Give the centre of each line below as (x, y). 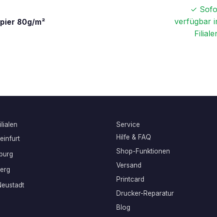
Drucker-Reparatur (145, 194)
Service (128, 125)
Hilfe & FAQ (134, 137)
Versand (129, 165)
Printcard (130, 179)
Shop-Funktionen (143, 151)
